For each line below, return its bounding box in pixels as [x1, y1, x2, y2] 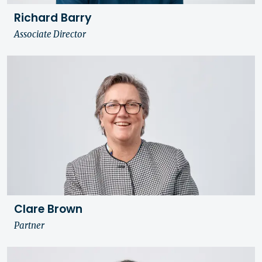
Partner [14, 220, 44, 232]
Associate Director [14, 29, 86, 40]
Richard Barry [14, 9, 92, 26]
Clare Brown [14, 201, 82, 217]
